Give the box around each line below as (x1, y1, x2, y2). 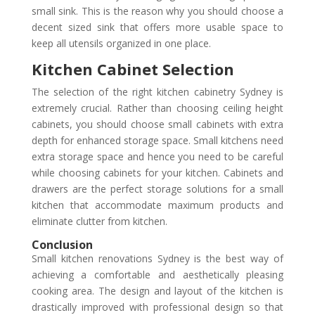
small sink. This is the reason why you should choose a (31, 4, 284, 18)
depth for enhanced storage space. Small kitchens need (31, 133, 284, 147)
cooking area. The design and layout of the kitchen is (31, 283, 284, 297)
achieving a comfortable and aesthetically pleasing (31, 267, 284, 281)
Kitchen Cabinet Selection (31, 58, 234, 79)
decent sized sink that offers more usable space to (31, 20, 284, 34)
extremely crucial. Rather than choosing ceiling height (31, 101, 284, 115)
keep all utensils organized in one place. (31, 36, 211, 50)
